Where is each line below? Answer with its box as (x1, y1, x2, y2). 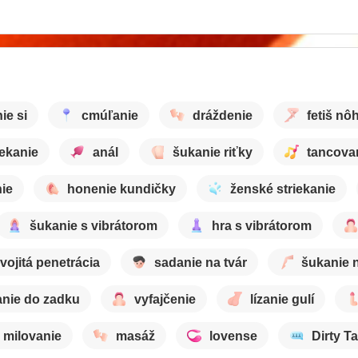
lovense (209, 328, 257, 343)
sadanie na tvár (154, 255, 247, 269)
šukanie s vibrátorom (30, 218, 157, 233)
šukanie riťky (173, 145, 253, 159)
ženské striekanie (230, 181, 336, 196)
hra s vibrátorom (212, 218, 312, 233)
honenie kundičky (67, 181, 176, 196)
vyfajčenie (134, 292, 196, 306)
